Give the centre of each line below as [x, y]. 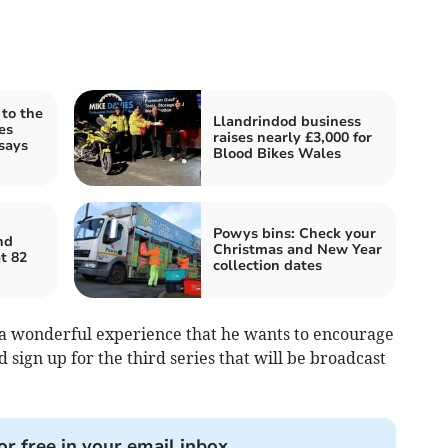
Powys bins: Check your [294, 234]
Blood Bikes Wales [277, 154]
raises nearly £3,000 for [292, 138]
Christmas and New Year [297, 250]
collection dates [267, 266]
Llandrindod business [287, 122]
